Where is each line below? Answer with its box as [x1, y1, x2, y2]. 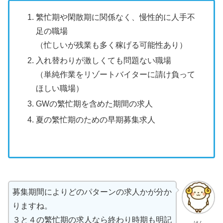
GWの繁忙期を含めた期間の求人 [36, 100, 153, 109]
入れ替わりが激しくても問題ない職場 [36, 56, 172, 65]
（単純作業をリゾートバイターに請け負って [36, 70, 196, 79]
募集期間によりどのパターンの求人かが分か [12, 188, 172, 197]
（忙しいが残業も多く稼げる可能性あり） [36, 40, 188, 49]
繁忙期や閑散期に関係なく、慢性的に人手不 [36, 12, 196, 21]
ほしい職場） [36, 84, 84, 93]
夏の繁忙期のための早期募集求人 [36, 115, 156, 124]
